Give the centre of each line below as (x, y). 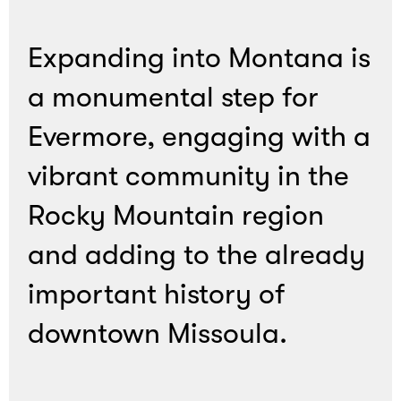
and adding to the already (197, 255)
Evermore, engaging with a (200, 137)
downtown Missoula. (158, 334)
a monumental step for (174, 98)
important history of (157, 294)
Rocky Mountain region (176, 216)
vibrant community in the (189, 176)
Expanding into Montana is (200, 58)
